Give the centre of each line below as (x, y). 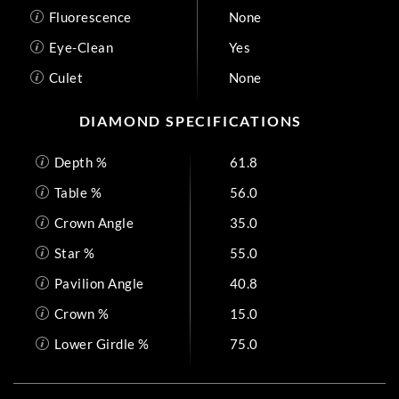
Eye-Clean (81, 47)
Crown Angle (94, 222)
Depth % (80, 162)
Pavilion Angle (99, 283)
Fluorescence (90, 16)
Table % (77, 192)
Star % (74, 252)
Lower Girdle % (102, 343)
